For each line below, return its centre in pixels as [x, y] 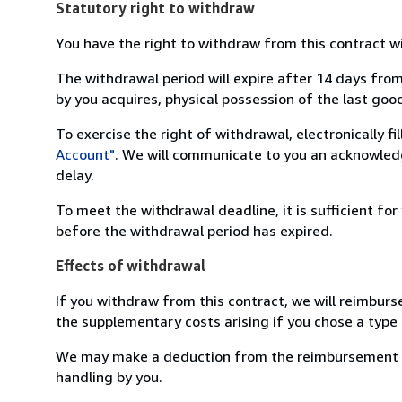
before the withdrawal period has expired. [194, 230]
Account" [85, 154]
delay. [75, 175]
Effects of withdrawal [131, 265]
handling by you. [109, 376]
